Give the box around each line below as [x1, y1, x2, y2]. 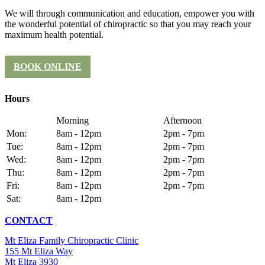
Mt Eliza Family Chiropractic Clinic [5, 235, 138, 246]
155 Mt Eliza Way [5, 246, 73, 257]
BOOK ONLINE [14, 62, 82, 72]
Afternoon [163, 115, 202, 126]
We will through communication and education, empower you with [5, 8, 254, 19]
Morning [56, 115, 89, 126]
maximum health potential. [5, 30, 104, 40]
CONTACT [5, 215, 53, 226]
